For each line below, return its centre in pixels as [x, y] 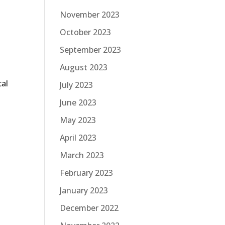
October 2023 [86, 32]
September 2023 [91, 50]
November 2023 [90, 15]
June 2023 [78, 102]
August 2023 [84, 67]
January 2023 [84, 190]
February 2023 [87, 173]
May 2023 [78, 120]
